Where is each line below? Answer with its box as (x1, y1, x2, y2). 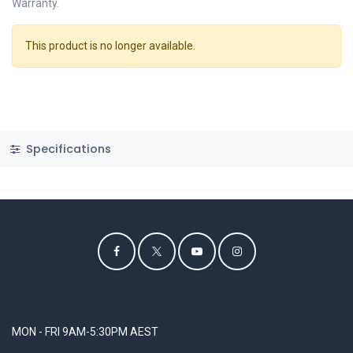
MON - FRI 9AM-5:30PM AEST (12, 325, 158, 339)
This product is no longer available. (25, 39, 195, 52)
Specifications (22, 140, 111, 157)
